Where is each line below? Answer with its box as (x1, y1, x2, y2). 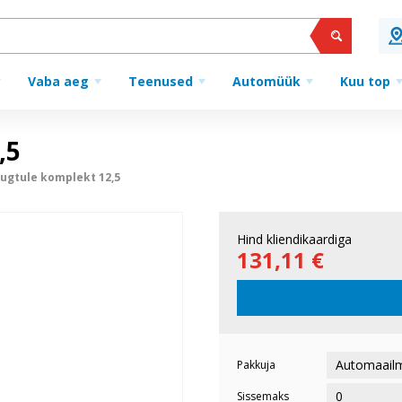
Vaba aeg (28, 73, 89, 90)
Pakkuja (237, 357, 275, 372)
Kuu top (340, 73, 390, 90)
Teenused (128, 73, 193, 90)
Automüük (232, 73, 301, 90)
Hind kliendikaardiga (237, 231, 352, 248)
